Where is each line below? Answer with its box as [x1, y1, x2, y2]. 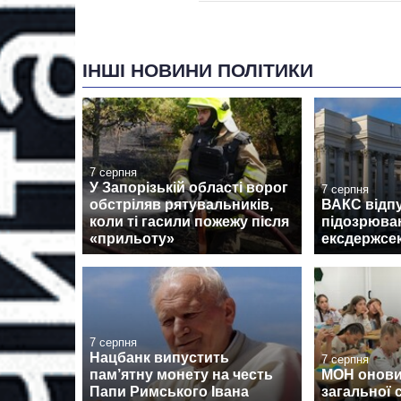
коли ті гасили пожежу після [90, 214, 289, 230]
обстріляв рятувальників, [90, 197, 273, 213]
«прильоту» [90, 231, 175, 247]
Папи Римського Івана [90, 383, 249, 399]
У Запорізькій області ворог [90, 180, 288, 196]
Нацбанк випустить [90, 349, 229, 365]
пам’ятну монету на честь [90, 366, 273, 382]
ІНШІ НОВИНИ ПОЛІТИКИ [82, 60, 313, 81]
